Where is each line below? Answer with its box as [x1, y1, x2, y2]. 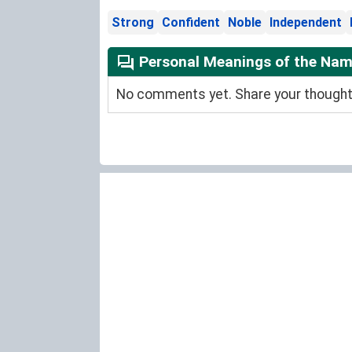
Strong [112, 15, 154, 31]
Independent [269, 15, 342, 31]
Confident [162, 15, 220, 31]
